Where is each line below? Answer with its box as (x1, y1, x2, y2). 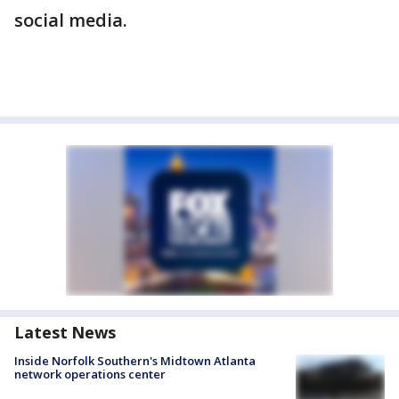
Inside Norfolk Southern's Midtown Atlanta (14, 353, 256, 369)
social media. (14, 8, 127, 32)
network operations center (14, 366, 166, 382)
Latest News (14, 322, 116, 343)
